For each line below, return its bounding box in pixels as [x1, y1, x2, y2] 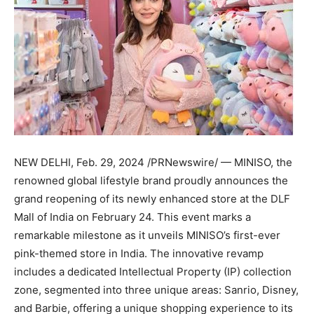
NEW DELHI [14, 156, 71, 169]
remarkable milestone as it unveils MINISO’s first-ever [14, 228, 280, 242]
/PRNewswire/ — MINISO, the [144, 156, 292, 169]
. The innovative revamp [144, 247, 264, 260]
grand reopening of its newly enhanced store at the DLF [14, 192, 290, 205]
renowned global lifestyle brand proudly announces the [14, 174, 288, 187]
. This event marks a [151, 210, 251, 224]
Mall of [14, 210, 50, 224]
